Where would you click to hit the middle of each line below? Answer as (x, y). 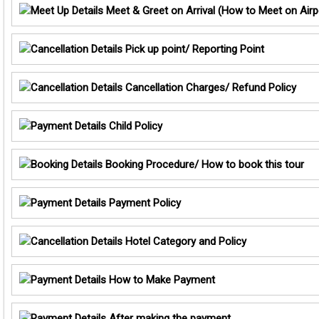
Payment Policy (143, 203)
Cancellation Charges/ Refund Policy (209, 88)
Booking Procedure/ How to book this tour (203, 165)
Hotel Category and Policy (184, 242)
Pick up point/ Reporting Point (193, 49)
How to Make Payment (161, 280)
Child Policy (134, 126)
